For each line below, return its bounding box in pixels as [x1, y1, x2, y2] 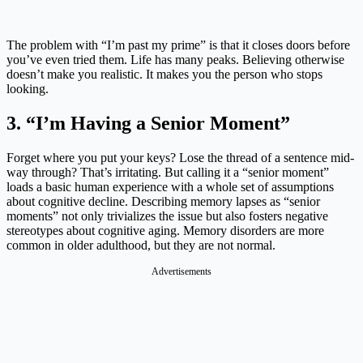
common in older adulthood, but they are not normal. [6, 238, 275, 253]
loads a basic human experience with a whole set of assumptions [6, 180, 334, 194]
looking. [6, 82, 49, 96]
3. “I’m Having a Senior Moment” [6, 113, 290, 135]
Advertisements [152, 266, 211, 278]
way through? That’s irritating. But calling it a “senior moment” [6, 165, 329, 180]
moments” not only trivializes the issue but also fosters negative [6, 209, 328, 224]
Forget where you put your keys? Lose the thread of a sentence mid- [6, 151, 354, 165]
